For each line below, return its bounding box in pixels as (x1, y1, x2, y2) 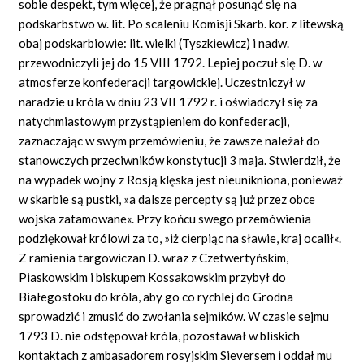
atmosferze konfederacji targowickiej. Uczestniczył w (19, 74, 305, 89)
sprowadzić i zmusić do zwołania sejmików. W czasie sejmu (19, 308, 330, 323)
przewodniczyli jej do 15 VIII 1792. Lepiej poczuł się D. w (19, 54, 323, 70)
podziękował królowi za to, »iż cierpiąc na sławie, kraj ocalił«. (19, 230, 342, 245)
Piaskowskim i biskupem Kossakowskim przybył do (19, 269, 287, 284)
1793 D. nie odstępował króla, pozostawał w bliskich (19, 327, 301, 343)
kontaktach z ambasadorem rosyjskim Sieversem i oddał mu (19, 347, 333, 362)
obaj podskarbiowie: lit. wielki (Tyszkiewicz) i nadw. (19, 35, 290, 50)
